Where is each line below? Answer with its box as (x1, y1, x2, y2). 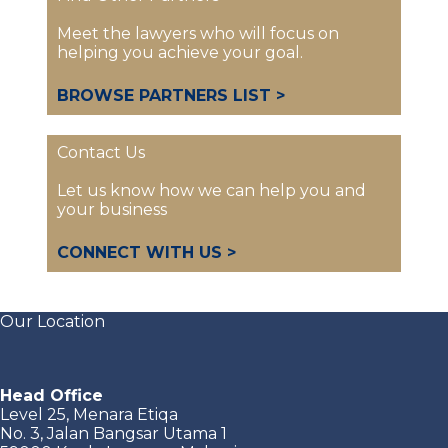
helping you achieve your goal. (56, 43, 303, 62)
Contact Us (56, 143, 145, 162)
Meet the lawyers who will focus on (56, 24, 339, 43)
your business (56, 200, 167, 219)
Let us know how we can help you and (56, 181, 366, 200)
